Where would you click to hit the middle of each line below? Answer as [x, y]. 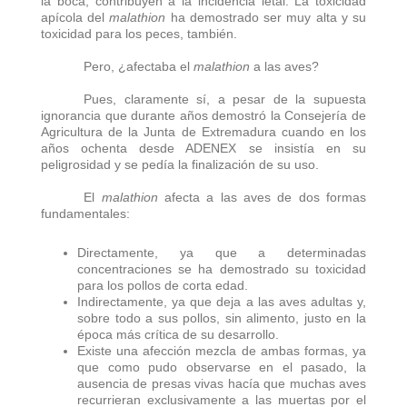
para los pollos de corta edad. [163, 285]
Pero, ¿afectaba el [139, 66]
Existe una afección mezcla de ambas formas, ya [222, 350]
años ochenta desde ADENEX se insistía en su [203, 148]
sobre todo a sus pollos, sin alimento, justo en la [222, 318]
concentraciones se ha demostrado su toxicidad [222, 268]
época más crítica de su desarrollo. [178, 334]
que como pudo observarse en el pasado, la [222, 367]
